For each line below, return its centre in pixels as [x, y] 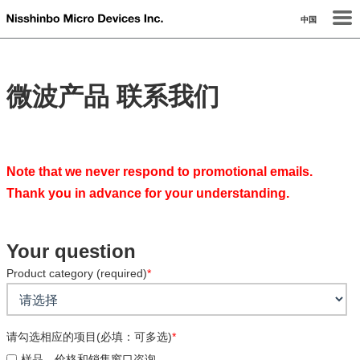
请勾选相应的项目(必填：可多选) [89, 337]
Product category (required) [77, 273]
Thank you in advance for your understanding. [148, 193]
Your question [71, 251]
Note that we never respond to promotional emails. [160, 172]
